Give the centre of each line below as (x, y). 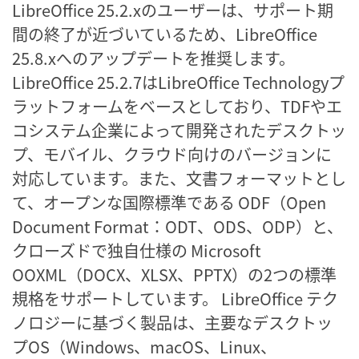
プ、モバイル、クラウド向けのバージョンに (172, 154)
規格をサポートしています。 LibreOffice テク (175, 298)
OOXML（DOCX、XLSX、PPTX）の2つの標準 (174, 274)
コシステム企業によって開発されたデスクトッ (179, 130)
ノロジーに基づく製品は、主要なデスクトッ (172, 322)
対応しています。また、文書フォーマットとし (179, 178)
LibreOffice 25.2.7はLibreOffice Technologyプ (178, 82)
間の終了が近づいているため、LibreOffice (165, 34)
